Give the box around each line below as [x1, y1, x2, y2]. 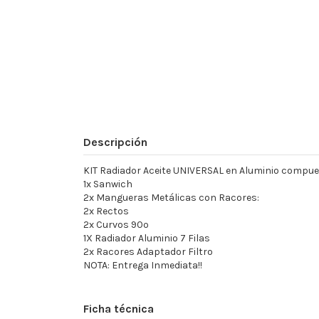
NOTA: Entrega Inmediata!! [83, 259, 202, 272]
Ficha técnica [83, 302, 154, 316]
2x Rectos [83, 205, 129, 218]
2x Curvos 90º [83, 219, 149, 231]
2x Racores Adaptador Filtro [83, 246, 213, 258]
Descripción [83, 135, 147, 149]
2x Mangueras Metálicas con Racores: [83, 192, 259, 204]
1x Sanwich [83, 178, 132, 191]
